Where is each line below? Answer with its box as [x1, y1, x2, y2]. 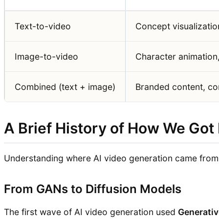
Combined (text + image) [15, 81, 115, 92]
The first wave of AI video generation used [4, 206, 178, 217]
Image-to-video [15, 51, 78, 62]
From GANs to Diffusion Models [4, 181, 181, 196]
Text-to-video [15, 21, 71, 31]
